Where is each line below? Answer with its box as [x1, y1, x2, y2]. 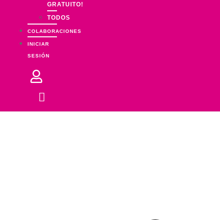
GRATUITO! [47, 1, 83, 8]
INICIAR [27, 41, 49, 47]
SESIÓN [27, 53, 50, 59]
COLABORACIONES [27, 28, 82, 34]
